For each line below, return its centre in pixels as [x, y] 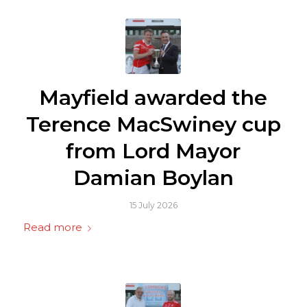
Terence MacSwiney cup [153, 125]
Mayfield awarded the [153, 98]
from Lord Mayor [153, 151]
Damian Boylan [153, 178]
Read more [52, 228]
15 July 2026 [153, 206]
